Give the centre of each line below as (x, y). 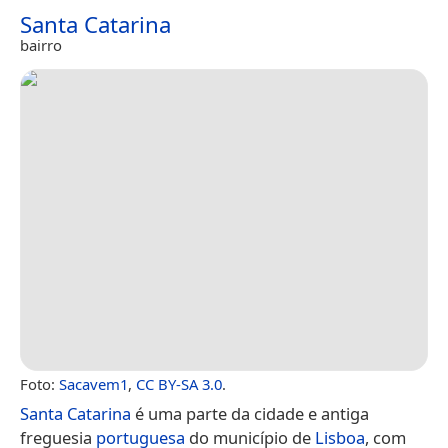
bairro (41, 45)
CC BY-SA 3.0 (179, 383)
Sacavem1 (93, 383)
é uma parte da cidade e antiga (250, 413)
